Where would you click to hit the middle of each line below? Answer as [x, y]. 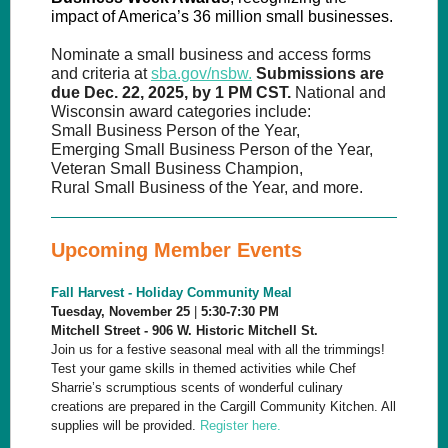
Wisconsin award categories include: [181, 111]
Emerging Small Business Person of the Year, [212, 149]
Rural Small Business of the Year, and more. [207, 187]
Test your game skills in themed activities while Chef [203, 368]
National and [338, 92]
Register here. [242, 425]
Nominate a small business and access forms [211, 54]
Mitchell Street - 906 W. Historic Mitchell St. [184, 330]
